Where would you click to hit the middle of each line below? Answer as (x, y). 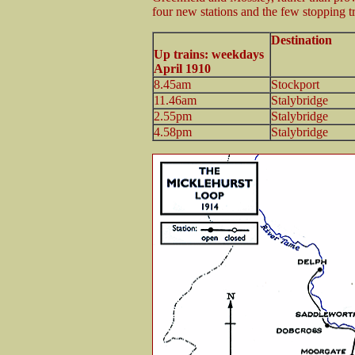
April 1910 (182, 68)
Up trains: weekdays (208, 54)
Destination (301, 40)
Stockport (295, 84)
